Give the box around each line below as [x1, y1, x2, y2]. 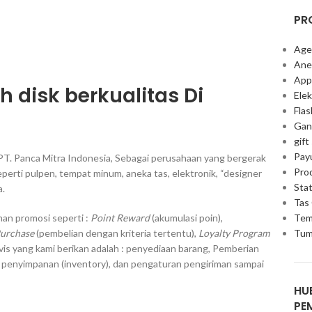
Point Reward [91, 212, 150, 224]
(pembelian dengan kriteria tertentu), [34, 227, 198, 240]
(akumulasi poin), [150, 212, 223, 224]
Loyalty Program [198, 227, 270, 240]
